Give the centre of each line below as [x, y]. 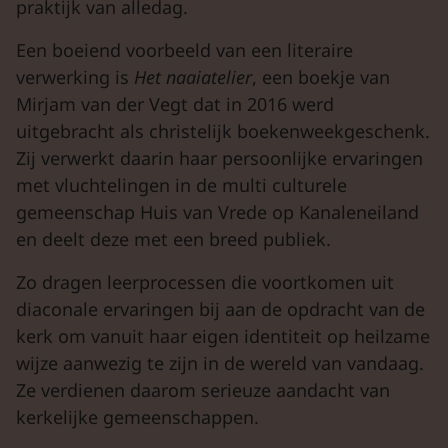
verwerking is [75, 77]
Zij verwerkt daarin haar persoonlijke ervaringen [219, 158]
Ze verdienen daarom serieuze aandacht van [203, 390]
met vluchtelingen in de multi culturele [181, 185]
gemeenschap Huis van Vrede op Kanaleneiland [217, 212]
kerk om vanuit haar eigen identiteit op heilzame [223, 336]
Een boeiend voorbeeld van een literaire [184, 50]
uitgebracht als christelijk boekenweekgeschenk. [223, 131]
